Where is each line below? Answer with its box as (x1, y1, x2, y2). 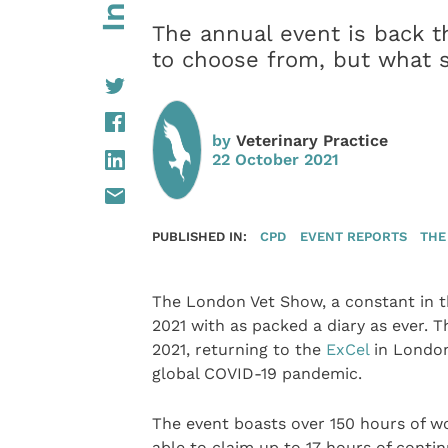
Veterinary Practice (235, 130, 388, 150)
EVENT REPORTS (299, 227, 407, 244)
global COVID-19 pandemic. (151, 363, 362, 383)
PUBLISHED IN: (151, 227, 247, 244)
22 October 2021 (211, 149, 339, 169)
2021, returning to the (151, 339, 326, 359)
